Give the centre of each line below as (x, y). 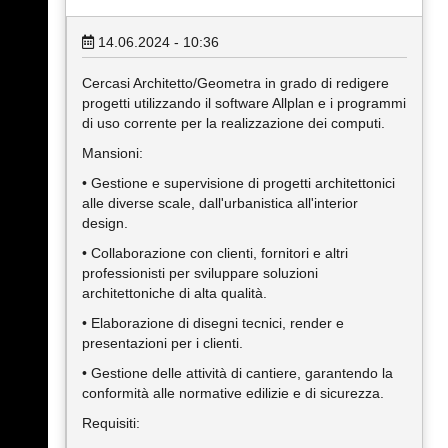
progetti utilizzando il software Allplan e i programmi (244, 103)
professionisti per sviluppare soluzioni (200, 273)
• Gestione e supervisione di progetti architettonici (238, 183)
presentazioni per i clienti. (162, 343)
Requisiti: (111, 423)
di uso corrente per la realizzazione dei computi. (233, 123)
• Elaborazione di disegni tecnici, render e (213, 323)
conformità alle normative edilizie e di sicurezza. (233, 393)
